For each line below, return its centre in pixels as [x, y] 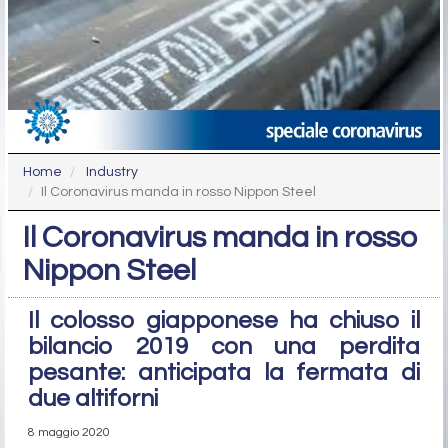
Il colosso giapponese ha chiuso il [224, 321]
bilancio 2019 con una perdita [224, 347]
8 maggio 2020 [69, 433]
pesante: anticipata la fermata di [224, 373]
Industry [112, 172]
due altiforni [93, 399]
